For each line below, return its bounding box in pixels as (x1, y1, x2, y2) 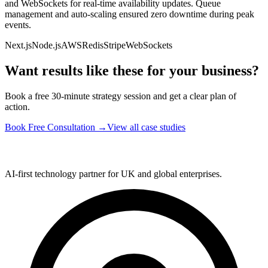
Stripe (103, 40, 126, 51)
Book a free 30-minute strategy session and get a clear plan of (5, 91, 236, 102)
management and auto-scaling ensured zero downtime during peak (5, 9, 254, 20)
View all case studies (107, 122, 185, 133)
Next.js (5, 40, 32, 51)
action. (5, 102, 30, 112)
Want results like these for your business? (5, 63, 259, 79)
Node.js (32, 40, 61, 51)
